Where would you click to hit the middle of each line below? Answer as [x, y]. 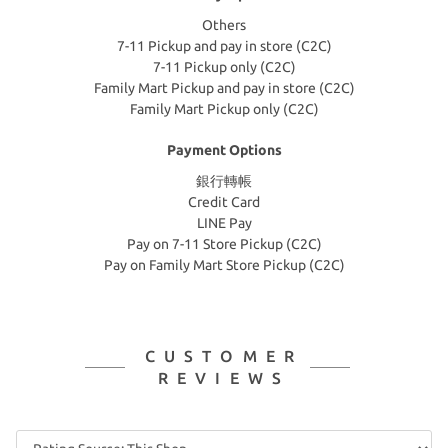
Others [224, 25]
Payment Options [224, 150]
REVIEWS [224, 378]
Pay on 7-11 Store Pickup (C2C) [224, 244]
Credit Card [224, 202]
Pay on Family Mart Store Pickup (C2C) [224, 265]
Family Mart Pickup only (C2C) [224, 109]
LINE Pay [224, 223]
